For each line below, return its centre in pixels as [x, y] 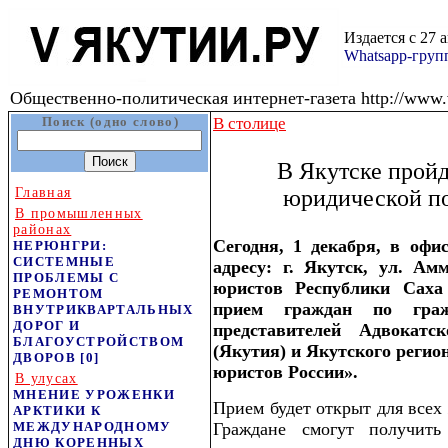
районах [42, 229]
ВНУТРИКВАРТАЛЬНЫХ [103, 309]
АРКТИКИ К [57, 410]
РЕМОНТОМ [58, 293]
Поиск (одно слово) [110, 121]
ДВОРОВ [44, 357]
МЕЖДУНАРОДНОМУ [92, 426]
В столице [249, 123]
